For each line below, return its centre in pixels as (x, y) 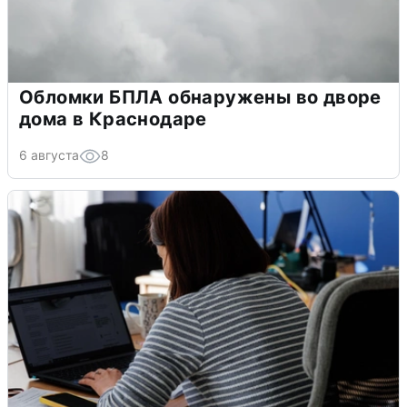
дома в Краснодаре (113, 119)
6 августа (49, 154)
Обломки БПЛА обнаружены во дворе (200, 97)
